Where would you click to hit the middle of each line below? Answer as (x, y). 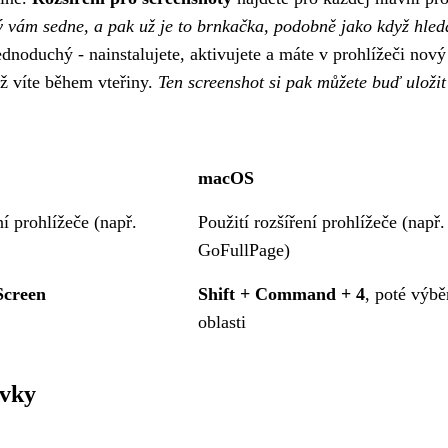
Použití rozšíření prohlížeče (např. (322, 222)
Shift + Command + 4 (282, 294)
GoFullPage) (244, 250)
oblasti (222, 322)
